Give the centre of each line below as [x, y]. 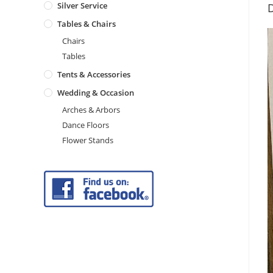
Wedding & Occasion [96, 93]
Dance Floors [86, 125]
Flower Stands [88, 140]
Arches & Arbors [91, 110]
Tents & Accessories [94, 74]
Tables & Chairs [87, 24]
